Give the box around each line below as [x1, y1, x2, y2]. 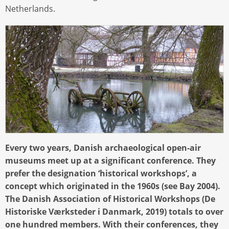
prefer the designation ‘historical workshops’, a [5, 167, 197, 179]
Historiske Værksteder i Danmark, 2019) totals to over [5, 205, 223, 217]
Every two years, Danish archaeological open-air [5, 142, 201, 153]
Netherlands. [5, 3, 55, 15]
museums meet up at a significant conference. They [5, 154, 216, 166]
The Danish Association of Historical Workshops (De [5, 193, 215, 204]
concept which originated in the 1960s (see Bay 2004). [5, 180, 220, 192]
